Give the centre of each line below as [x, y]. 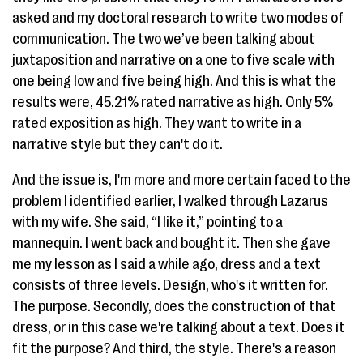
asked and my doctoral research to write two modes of [178, 18]
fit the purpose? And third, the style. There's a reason [174, 348]
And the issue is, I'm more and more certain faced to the [181, 180]
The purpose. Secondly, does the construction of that [174, 306]
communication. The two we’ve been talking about [164, 39]
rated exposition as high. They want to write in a [157, 123]
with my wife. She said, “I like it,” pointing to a [147, 222]
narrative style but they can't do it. [117, 144]
